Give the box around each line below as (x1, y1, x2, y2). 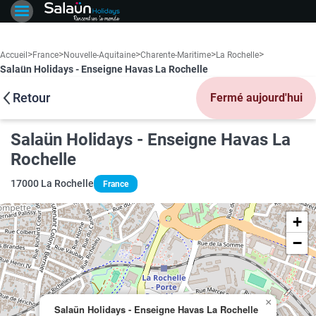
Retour (13, 90, 50, 105)
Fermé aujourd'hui (209, 91, 303, 104)
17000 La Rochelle (11, 178, 94, 190)
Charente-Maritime (140, 50, 211, 60)
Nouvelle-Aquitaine (63, 50, 135, 60)
